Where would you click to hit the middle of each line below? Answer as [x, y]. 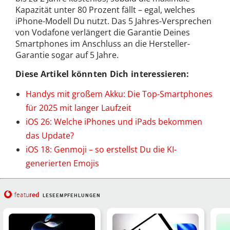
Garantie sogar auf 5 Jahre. [67, 55]
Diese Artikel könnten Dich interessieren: [102, 74]
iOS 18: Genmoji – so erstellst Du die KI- [101, 150]
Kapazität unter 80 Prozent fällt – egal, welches [105, 10]
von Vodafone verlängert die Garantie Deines [103, 33]
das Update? [50, 136]
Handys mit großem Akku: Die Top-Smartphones [119, 94]
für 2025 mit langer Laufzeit [79, 108]
